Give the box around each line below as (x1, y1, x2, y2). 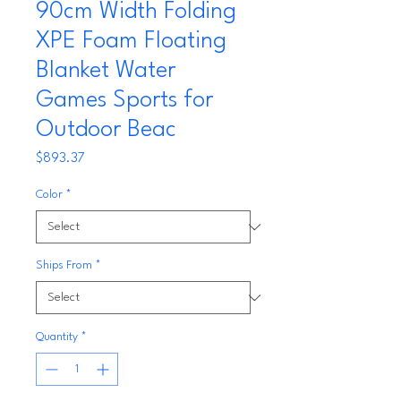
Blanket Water (36, 59, 175, 82)
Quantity (36, 331, 78, 343)
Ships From (36, 260, 92, 271)
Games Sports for (36, 89, 213, 112)
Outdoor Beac (36, 118, 176, 141)
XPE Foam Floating (36, 30, 226, 53)
